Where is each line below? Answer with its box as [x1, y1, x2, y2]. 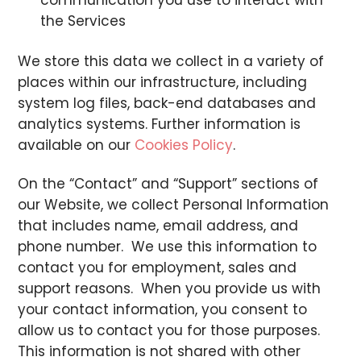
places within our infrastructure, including [18, 72, 308, 92]
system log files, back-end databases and [18, 93, 317, 113]
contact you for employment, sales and [18, 258, 297, 278]
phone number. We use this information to [18, 237, 317, 257]
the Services [39, 11, 126, 31]
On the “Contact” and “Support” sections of [18, 174, 319, 194]
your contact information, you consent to [18, 300, 308, 320]
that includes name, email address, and [18, 216, 299, 236]
